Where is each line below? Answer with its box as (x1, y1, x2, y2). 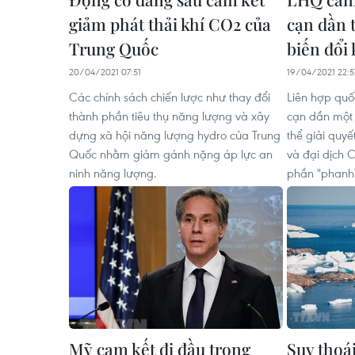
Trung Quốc (69, 37, 158, 59)
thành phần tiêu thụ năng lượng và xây (69, 108, 269, 124)
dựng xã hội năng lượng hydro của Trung (69, 127, 281, 143)
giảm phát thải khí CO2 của (69, 13, 271, 35)
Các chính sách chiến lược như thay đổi (69, 89, 270, 105)
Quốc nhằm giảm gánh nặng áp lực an (69, 146, 273, 162)
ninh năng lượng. (69, 165, 157, 181)
